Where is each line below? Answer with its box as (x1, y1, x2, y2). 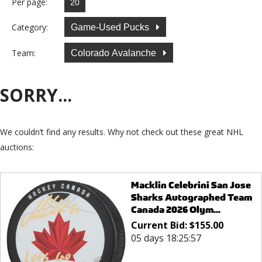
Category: (12, 21, 48, 33)
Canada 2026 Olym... (130, 204, 220, 216)
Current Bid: (130, 219, 189, 232)
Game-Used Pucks (71, 22, 151, 32)
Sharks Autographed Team (130, 191, 252, 204)
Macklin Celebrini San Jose (130, 179, 251, 192)
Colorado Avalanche (71, 47, 158, 58)
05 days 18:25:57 (130, 232, 201, 245)
